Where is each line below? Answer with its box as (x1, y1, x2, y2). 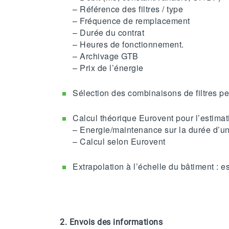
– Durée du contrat (73, 27, 144, 39)
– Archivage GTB (73, 50, 139, 62)
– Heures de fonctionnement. (73, 38, 184, 51)
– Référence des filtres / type (73, 3, 183, 15)
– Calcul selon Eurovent (73, 135, 166, 148)
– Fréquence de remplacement (73, 15, 190, 27)
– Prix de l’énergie (73, 62, 144, 74)
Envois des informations (69, 217, 163, 227)
